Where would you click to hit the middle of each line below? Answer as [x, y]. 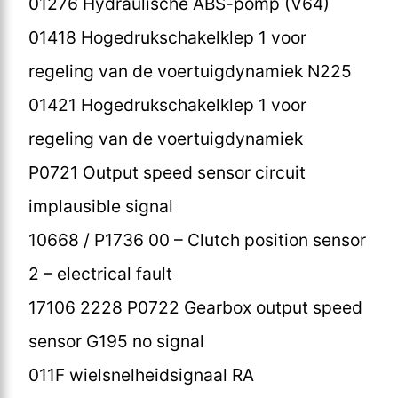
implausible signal [101, 206]
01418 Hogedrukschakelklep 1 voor [167, 37]
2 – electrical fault [100, 273]
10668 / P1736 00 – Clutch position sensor [197, 239]
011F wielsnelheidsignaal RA [141, 374]
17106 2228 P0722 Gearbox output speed [195, 307]
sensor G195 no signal [116, 341]
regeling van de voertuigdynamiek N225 [190, 71]
